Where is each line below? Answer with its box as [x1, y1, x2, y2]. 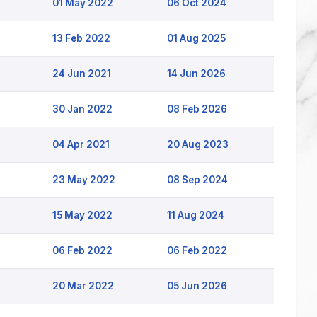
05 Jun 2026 [167, 280, 227, 292]
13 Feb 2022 [52, 33, 110, 44]
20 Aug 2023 [167, 139, 229, 150]
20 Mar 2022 [52, 280, 114, 292]
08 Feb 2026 [167, 103, 227, 115]
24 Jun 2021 [52, 68, 111, 79]
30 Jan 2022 [52, 103, 113, 115]
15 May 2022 [52, 209, 113, 221]
